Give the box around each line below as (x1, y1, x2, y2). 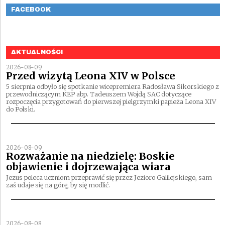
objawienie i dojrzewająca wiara (6, 161, 171, 173)
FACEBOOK (11, 6, 51, 14)
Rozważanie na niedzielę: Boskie (6, 150, 175, 163)
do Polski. (6, 105, 35, 114)
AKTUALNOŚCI (11, 49, 63, 56)
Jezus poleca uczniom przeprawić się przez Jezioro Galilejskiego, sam (6, 174, 212, 182)
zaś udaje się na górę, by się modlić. (6, 181, 110, 189)
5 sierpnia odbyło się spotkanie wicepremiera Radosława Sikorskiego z (6, 83, 219, 91)
